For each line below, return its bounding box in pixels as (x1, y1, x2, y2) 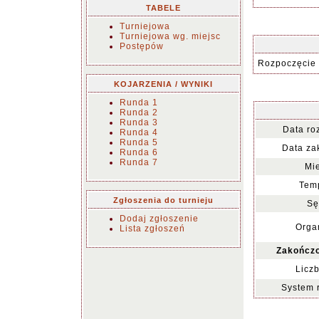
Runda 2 (120, 108, 158, 117)
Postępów (120, 41, 164, 51)
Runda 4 (120, 127, 158, 137)
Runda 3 (120, 117, 158, 127)
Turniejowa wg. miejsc (120, 31, 221, 41)
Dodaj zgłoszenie (120, 214, 199, 224)
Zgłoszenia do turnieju (113, 196, 214, 204)
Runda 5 (120, 137, 158, 147)
